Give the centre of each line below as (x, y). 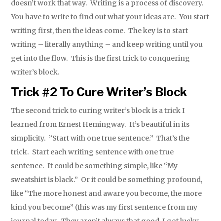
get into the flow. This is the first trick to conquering (101, 58)
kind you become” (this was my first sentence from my (104, 207)
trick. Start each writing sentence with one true (92, 152)
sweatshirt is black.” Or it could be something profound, (107, 180)
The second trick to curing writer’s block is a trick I (98, 111)
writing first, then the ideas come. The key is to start (100, 31)
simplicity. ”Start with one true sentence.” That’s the (100, 138)
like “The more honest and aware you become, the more (107, 194)
